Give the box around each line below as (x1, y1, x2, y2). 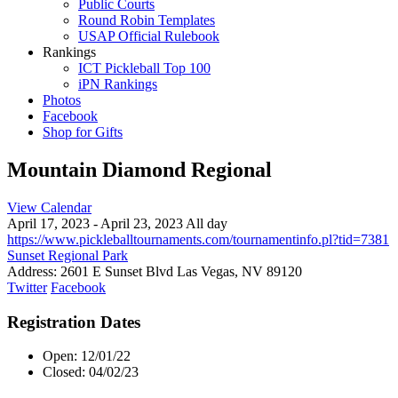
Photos (43, 92, 81, 107)
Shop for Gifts (43, 124, 123, 139)
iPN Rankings (78, 76, 157, 92)
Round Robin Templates (78, 12, 215, 28)
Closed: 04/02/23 (43, 364, 139, 380)
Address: (7, 263, 57, 279)
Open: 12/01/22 (43, 348, 131, 364)
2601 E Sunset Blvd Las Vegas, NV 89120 (60, 263, 302, 279)
